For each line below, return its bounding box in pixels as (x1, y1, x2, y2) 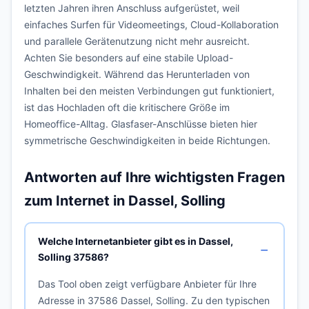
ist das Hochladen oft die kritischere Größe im (24, 101, 230, 113)
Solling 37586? (37, 250, 109, 263)
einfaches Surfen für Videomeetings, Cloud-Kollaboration (24, 19, 279, 30)
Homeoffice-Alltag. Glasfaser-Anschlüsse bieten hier (24, 118, 257, 130)
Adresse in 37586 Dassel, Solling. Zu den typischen (37, 294, 270, 306)
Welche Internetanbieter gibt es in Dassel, (37, 235, 233, 247)
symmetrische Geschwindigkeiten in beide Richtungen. (24, 134, 270, 146)
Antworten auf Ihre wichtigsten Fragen (24, 169, 285, 186)
